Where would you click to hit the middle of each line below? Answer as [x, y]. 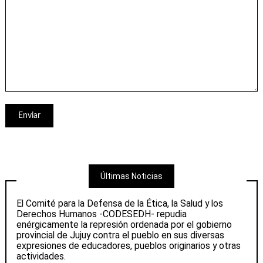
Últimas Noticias [131, 176]
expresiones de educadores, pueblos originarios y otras [129, 245]
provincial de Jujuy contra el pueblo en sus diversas [121, 235]
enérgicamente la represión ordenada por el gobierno [124, 224]
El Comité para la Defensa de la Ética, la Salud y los [120, 203]
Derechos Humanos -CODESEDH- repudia [102, 214]
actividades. [41, 256]
